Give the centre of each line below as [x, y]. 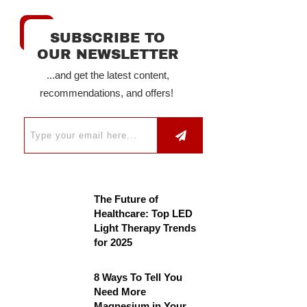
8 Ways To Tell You [138, 277]
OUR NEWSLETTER [108, 54]
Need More [120, 292]
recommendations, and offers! [108, 93]
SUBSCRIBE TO [108, 38]
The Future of [126, 199]
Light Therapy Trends [145, 228]
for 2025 [113, 242]
